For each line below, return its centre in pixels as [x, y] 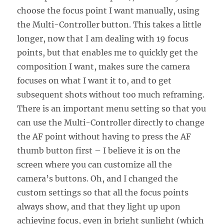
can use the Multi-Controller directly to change [111, 122]
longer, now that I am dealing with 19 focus [103, 38]
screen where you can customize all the [95, 164]
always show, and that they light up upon [99, 206]
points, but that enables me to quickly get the [108, 52]
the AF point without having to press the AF [104, 136]
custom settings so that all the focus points [103, 192]
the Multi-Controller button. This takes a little [109, 24]
